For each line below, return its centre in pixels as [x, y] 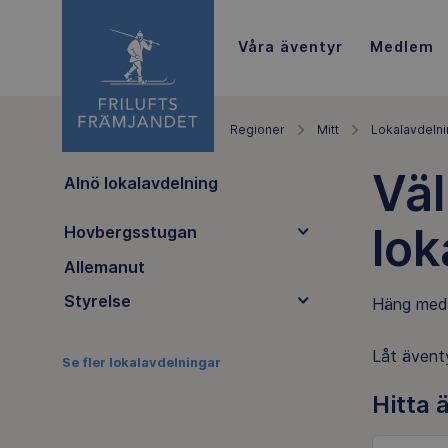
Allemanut [104, 266]
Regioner [257, 129]
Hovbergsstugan [130, 232]
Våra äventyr [290, 46]
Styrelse [97, 300]
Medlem [401, 46]
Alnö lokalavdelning [140, 182]
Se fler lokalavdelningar [141, 363]
